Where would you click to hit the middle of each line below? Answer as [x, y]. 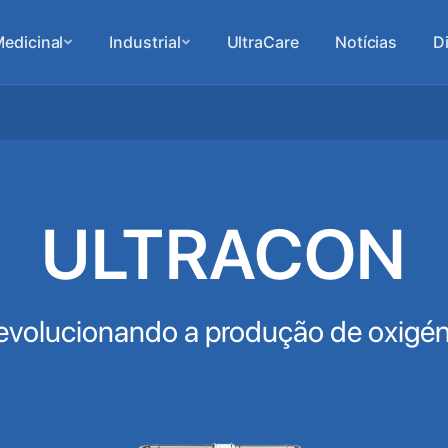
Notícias [366, 42]
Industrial [145, 42]
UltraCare [262, 42]
